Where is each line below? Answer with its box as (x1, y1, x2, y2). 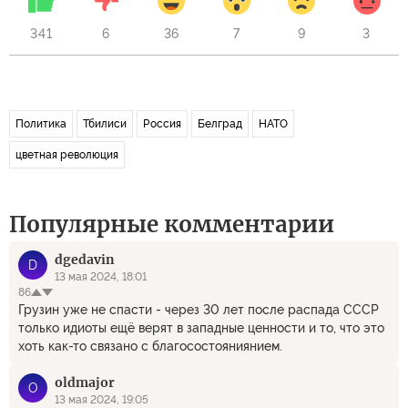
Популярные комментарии (9, 210, 334, 239)
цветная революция (15, 148, 118, 161)
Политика (15, 117, 66, 130)
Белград (198, 117, 242, 130)
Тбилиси (83, 117, 127, 130)
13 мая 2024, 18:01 (55, 270, 147, 283)
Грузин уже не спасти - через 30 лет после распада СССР (18, 302, 379, 317)
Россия (143, 117, 181, 130)
